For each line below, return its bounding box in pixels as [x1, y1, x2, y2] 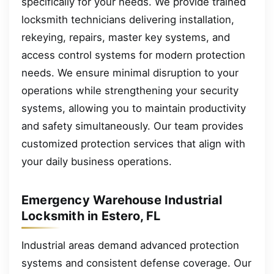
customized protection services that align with [21, 137, 245, 150]
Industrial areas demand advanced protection [21, 239, 239, 251]
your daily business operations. [21, 155, 172, 168]
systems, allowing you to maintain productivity [21, 102, 246, 114]
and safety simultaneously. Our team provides [21, 119, 243, 132]
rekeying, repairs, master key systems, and [21, 31, 230, 43]
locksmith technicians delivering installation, [21, 13, 234, 26]
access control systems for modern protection [21, 48, 245, 61]
